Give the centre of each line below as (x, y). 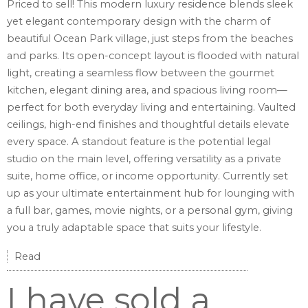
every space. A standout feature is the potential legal (139, 142)
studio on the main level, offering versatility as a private (144, 159)
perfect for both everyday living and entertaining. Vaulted (151, 108)
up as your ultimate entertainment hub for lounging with (151, 194)
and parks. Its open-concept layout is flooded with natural (153, 56)
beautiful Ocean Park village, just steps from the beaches (150, 39)
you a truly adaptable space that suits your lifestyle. (134, 228)
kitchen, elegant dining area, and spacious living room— (147, 90)
